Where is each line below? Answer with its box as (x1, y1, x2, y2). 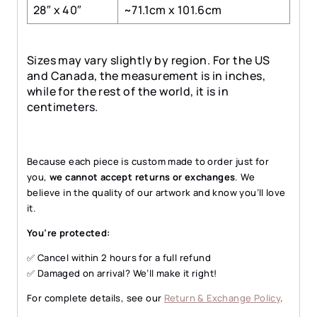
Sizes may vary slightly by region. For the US (27, 52, 270, 69)
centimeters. (27, 99, 98, 115)
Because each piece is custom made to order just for (27, 155, 269, 168)
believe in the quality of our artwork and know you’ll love (27, 186, 286, 200)
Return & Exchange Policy (163, 292, 281, 305)
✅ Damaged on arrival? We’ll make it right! (27, 267, 217, 280)
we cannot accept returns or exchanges (49, 171, 236, 184)
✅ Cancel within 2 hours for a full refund (27, 251, 211, 265)
